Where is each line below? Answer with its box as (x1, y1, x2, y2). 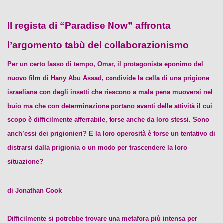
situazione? (7, 158, 43, 165)
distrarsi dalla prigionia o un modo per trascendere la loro (7, 144, 187, 151)
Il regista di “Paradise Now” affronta (7, 20, 171, 31)
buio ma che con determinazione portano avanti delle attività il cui (7, 102, 212, 110)
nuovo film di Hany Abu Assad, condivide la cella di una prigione (7, 74, 209, 82)
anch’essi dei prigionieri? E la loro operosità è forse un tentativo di (7, 130, 215, 137)
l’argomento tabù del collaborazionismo (7, 40, 189, 50)
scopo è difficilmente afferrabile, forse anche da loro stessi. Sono (7, 116, 209, 123)
